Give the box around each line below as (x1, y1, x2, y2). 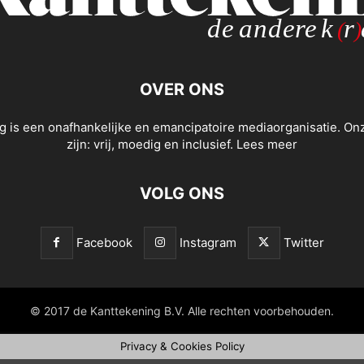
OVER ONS (140, 80, 224, 100)
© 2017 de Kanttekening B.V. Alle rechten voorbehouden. (30, 304, 334, 318)
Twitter (283, 235, 324, 251)
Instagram (179, 235, 236, 251)
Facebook (76, 235, 132, 251)
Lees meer (236, 136, 297, 153)
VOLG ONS (140, 184, 224, 204)
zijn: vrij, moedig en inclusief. (67, 136, 236, 153)
